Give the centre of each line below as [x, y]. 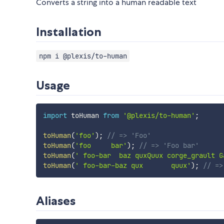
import [55, 116]
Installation [69, 32]
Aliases [56, 201]
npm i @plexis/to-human [83, 56]
